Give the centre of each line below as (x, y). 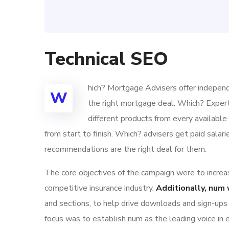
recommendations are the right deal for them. (125, 149)
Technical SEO (106, 59)
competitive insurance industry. (100, 188)
